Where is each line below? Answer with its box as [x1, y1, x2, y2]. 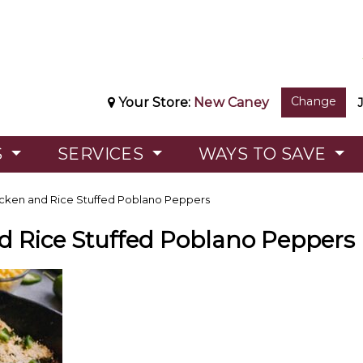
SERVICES [57, 144, 148, 164]
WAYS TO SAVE [198, 144, 331, 164]
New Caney [194, 95, 269, 110]
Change [290, 94, 337, 109]
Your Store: [118, 95, 191, 110]
